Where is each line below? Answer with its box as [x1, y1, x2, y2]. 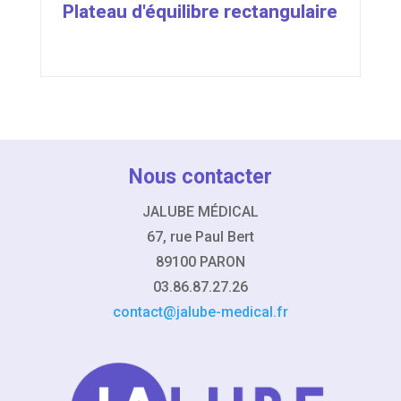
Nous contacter [128, 164, 272, 189]
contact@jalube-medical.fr [112, 303, 288, 320]
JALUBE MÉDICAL [141, 202, 259, 220]
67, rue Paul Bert [146, 227, 254, 245]
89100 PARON [155, 252, 245, 270]
